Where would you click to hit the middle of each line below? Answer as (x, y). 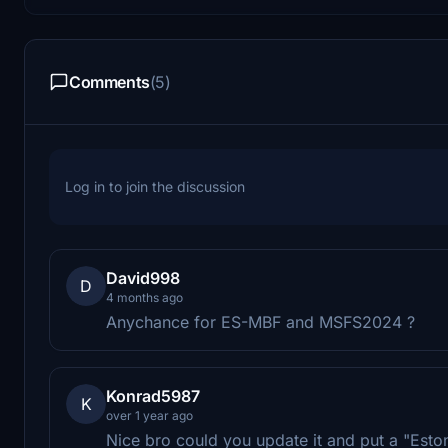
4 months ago (144, 297)
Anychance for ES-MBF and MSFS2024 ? (260, 321)
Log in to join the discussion (155, 186)
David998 (143, 277)
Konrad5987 (153, 395)
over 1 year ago (149, 415)
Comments (109, 81)
